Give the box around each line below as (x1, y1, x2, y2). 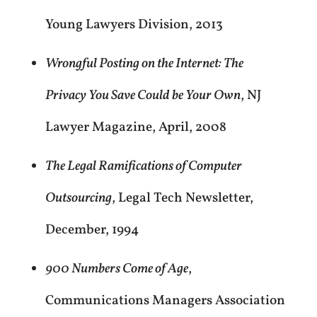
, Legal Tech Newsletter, (111, 189, 253, 208)
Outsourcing (45, 189, 112, 208)
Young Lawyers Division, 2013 (45, 16, 223, 35)
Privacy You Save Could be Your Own (45, 86, 241, 105)
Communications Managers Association (45, 292, 285, 311)
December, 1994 (45, 221, 139, 240)
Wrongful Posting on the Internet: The (45, 54, 243, 74)
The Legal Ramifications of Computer (45, 157, 242, 176)
